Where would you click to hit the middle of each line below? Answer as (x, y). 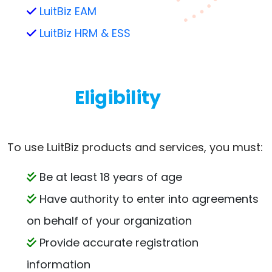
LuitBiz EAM (68, 11)
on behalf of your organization (109, 221)
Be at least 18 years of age (109, 177)
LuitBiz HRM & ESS (85, 33)
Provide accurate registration (117, 243)
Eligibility (118, 98)
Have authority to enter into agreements (148, 199)
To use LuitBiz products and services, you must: (135, 147)
